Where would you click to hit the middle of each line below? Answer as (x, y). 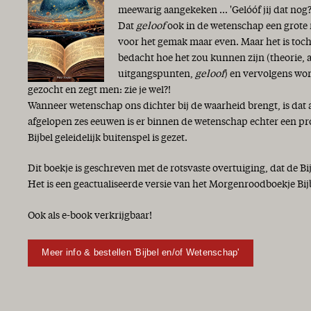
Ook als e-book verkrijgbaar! (90, 216)
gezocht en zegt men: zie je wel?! (99, 90)
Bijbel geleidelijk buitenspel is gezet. (108, 138)
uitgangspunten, (157, 74)
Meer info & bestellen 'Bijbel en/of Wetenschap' (141, 253)
